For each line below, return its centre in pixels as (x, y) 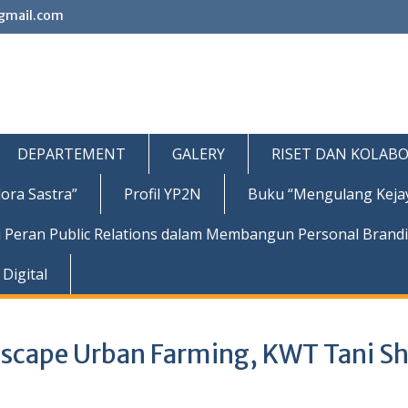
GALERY (199, 154)
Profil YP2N (163, 194)
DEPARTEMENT (71, 154)
